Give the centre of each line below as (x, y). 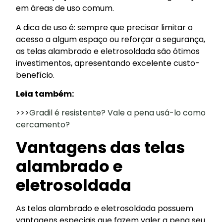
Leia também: (45, 94)
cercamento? (43, 125)
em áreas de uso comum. (65, 8)
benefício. (35, 75)
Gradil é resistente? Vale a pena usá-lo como (118, 113)
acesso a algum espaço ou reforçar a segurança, (111, 39)
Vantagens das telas (101, 147)
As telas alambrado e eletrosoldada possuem (105, 208)
